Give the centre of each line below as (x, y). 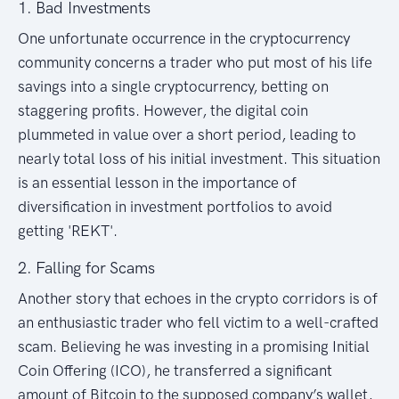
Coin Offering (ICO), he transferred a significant (175, 370)
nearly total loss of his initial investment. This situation (199, 158)
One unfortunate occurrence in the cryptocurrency (184, 38)
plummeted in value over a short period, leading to (187, 134)
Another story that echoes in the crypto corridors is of (198, 298)
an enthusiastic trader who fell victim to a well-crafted (198, 322)
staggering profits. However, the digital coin (163, 110)
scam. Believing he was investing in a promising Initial (194, 346)
